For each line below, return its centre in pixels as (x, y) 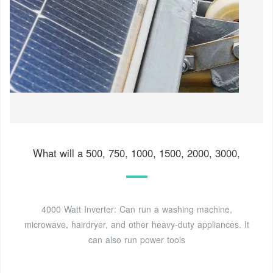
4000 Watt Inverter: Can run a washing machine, (136, 209)
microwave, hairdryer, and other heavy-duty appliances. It (136, 224)
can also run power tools (136, 239)
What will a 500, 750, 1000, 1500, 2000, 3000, (136, 153)
